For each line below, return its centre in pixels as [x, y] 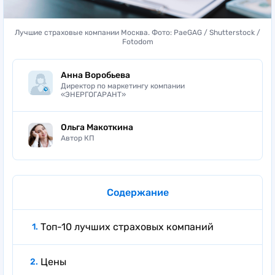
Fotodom [137, 41]
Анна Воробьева [95, 75]
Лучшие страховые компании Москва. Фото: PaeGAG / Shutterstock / [137, 32]
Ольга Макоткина [97, 127]
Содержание [137, 192]
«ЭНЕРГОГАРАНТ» [93, 94]
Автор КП [78, 138]
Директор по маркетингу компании [123, 86]
